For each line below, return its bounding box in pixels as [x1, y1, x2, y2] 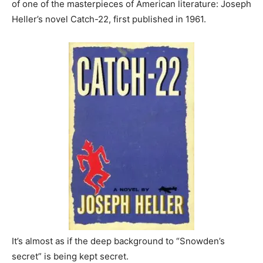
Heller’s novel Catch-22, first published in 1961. [12, 14, 206, 25]
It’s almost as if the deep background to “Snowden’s [12, 235, 225, 247]
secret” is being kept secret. [12, 251, 129, 262]
